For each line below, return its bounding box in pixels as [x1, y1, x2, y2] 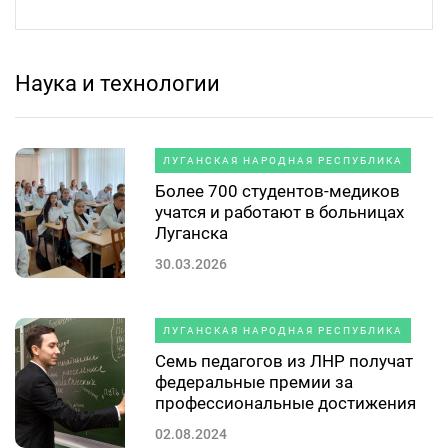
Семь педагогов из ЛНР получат [155, 350, 413, 371]
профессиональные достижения [155, 392, 416, 413]
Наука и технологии [15, 70, 220, 96]
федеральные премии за [155, 371, 353, 392]
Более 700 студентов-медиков [155, 180, 400, 201]
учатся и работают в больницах [155, 201, 404, 222]
